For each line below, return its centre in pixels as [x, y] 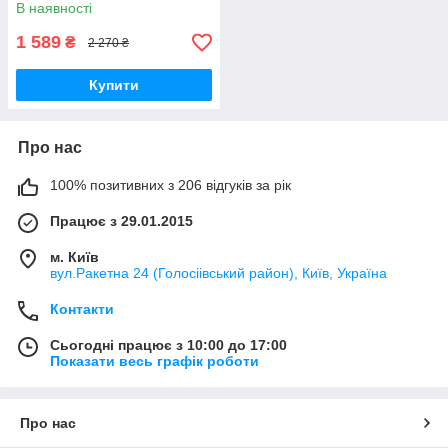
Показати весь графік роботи [154, 361]
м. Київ [74, 257]
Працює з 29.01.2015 [121, 221]
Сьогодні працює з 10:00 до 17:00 [168, 345]
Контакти [82, 309]
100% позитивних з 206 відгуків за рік [170, 185]
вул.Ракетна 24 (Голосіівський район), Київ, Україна [218, 273]
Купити [114, 85]
